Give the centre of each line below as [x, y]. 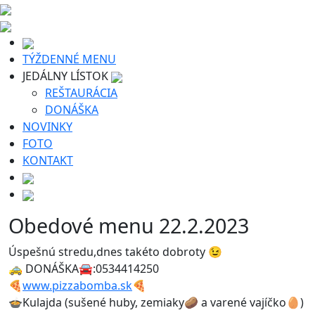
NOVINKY [47, 127]
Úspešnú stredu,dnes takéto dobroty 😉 [115, 252]
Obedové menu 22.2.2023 [129, 225]
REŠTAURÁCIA [81, 93]
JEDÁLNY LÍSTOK [67, 76]
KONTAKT [48, 160]
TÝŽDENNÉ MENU [69, 59]
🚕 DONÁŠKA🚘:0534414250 [84, 269]
